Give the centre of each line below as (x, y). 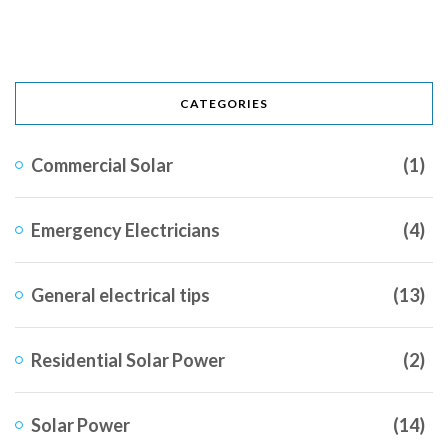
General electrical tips (120, 295)
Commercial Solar (102, 165)
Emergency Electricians (125, 230)
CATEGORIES (224, 104)
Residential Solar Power (128, 360)
